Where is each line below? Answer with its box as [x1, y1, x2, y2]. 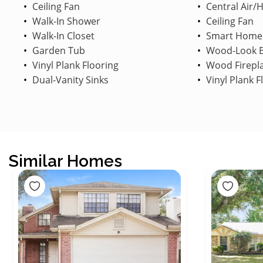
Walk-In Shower [30, 14, 100, 28]
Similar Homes [9, 151, 122, 171]
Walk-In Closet [30, 29, 95, 42]
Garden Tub [30, 43, 85, 57]
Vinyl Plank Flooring [30, 58, 119, 72]
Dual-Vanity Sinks [30, 73, 109, 86]
